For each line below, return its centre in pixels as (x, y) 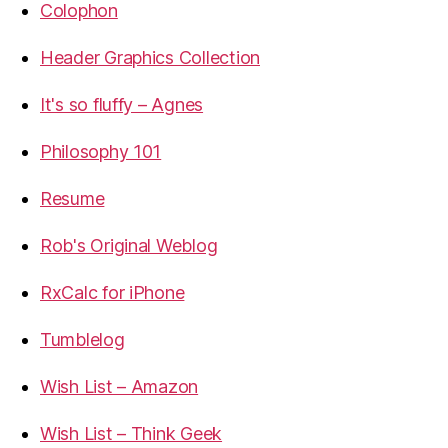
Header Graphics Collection (150, 57)
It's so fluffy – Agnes (122, 104)
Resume (72, 198)
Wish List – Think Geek (131, 433)
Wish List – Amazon (119, 386)
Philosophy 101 (101, 151)
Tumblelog (82, 339)
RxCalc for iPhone (112, 292)
